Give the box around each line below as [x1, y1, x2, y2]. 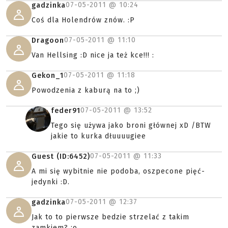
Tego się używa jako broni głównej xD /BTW [51, 121, 211, 130]
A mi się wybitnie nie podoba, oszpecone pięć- [32, 167, 205, 176]
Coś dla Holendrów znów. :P [32, 16, 135, 25]
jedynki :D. [32, 178, 70, 187]
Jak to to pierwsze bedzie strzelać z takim [32, 213, 189, 222]
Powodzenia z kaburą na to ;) [32, 86, 140, 95]
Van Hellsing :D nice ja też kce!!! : [32, 51, 154, 60]
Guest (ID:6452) [32, 152, 90, 161]
